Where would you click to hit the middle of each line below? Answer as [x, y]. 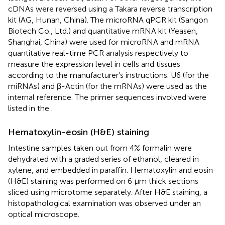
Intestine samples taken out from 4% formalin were [100, 148]
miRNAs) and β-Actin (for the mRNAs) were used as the [107, 86]
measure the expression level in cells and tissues [94, 64]
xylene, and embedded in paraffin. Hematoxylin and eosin [110, 170]
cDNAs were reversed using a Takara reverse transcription [110, 9]
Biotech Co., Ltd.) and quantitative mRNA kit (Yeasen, [103, 31]
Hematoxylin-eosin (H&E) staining [79, 132]
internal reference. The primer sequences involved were [107, 97]
